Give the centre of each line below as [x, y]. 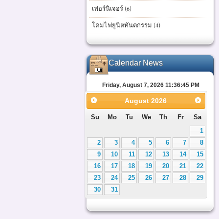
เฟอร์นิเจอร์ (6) [112, 9]
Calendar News [136, 63]
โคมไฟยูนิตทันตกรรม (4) [126, 26]
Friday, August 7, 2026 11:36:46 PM [151, 85]
